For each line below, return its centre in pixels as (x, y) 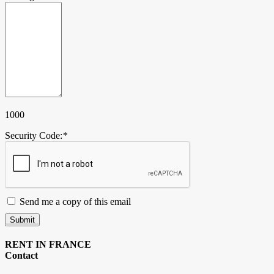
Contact (21, 256)
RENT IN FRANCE (48, 245)
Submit (22, 220)
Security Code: (34, 136)
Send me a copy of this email (74, 202)
